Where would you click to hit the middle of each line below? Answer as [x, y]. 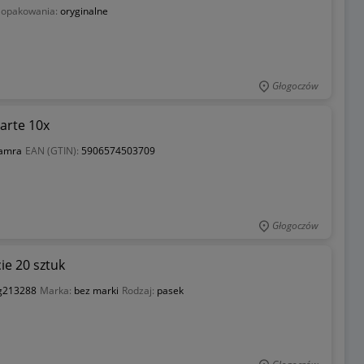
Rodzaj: [139, 290]
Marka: [56, 290]
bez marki [96, 290]
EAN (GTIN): [53, 151]
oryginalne [84, 11]
